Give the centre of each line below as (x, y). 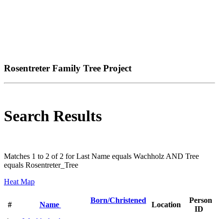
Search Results (53, 116)
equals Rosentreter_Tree (41, 165)
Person (201, 200)
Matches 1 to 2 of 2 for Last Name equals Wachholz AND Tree (101, 156)
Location (166, 205)
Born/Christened (118, 200)
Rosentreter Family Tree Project (68, 68)
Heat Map (19, 182)
